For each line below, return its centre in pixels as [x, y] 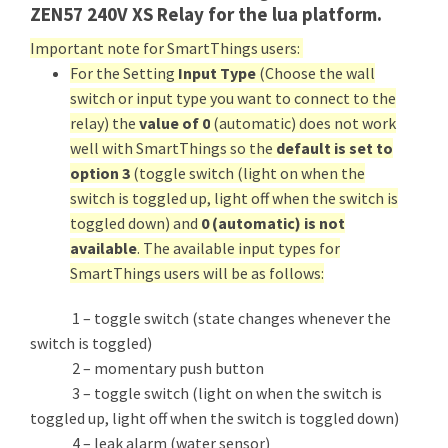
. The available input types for [238, 248]
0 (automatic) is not [273, 223]
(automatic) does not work [303, 123]
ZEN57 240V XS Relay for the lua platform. [208, 14]
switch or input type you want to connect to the [233, 98]
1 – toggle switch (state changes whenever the [210, 318]
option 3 [100, 173]
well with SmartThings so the [173, 148]
